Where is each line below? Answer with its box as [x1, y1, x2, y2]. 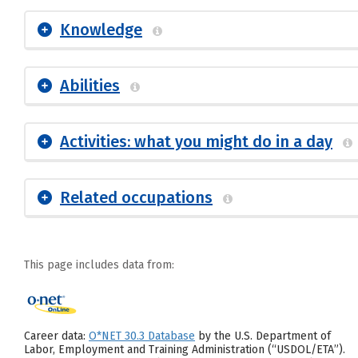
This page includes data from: [24, 258, 174, 272]
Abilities [60, 76, 120, 95]
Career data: [24, 329, 89, 344]
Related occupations [60, 188, 213, 207]
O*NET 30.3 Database [89, 329, 195, 344]
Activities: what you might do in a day [60, 132, 332, 151]
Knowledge [60, 20, 142, 39]
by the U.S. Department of [195, 329, 331, 344]
